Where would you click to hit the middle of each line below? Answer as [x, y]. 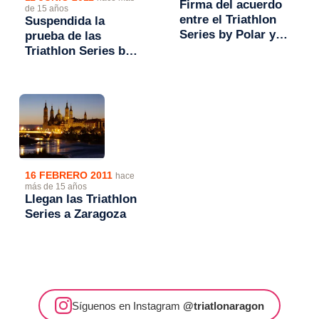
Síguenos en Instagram [127, 305]
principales [211, 65]
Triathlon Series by [79, 51]
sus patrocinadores [234, 50]
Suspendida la [65, 21]
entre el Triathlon [228, 20]
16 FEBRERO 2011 [70, 175]
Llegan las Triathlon [81, 199]
